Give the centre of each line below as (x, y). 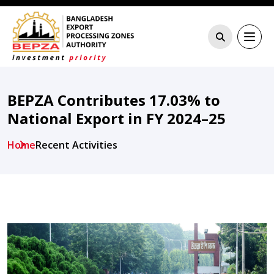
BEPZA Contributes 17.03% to (114, 100)
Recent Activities (76, 145)
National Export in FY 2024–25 (117, 118)
